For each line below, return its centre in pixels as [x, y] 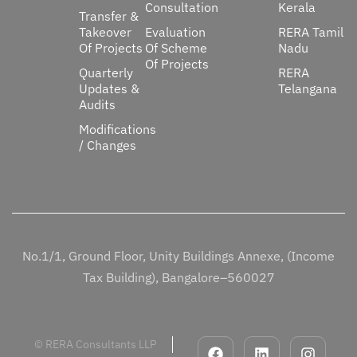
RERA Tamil [311, 32]
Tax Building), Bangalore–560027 [178, 277]
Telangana [308, 88]
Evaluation [176, 32]
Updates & [109, 88]
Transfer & [108, 16]
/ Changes [107, 145]
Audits [97, 104]
